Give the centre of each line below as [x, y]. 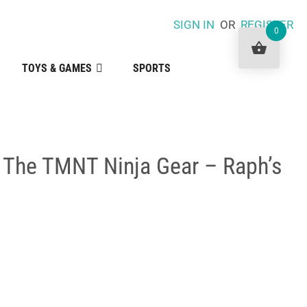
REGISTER [267, 25]
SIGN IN [194, 25]
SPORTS [151, 68]
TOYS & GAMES [57, 68]
